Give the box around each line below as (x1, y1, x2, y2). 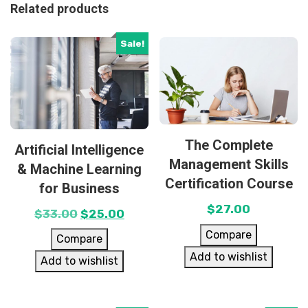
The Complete (184, 137, 273, 154)
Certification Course (164, 175, 293, 192)
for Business (38, 179, 120, 197)
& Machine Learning (16, 160, 142, 177)
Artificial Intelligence (14, 141, 144, 158)
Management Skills (168, 156, 289, 173)
